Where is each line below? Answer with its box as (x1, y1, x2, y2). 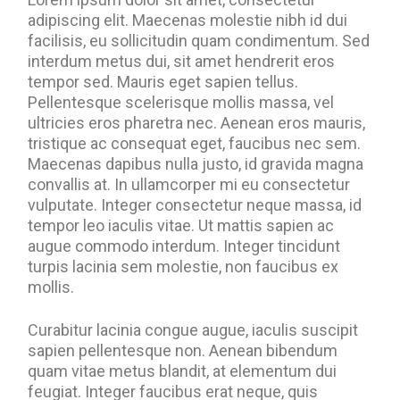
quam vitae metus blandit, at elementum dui (28, 362, 337, 380)
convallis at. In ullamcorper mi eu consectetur (28, 175, 351, 194)
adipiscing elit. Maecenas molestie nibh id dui (28, 11, 348, 29)
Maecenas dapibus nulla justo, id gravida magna (28, 154, 364, 173)
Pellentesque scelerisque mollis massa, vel (28, 93, 335, 112)
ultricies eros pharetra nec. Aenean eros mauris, (28, 113, 366, 132)
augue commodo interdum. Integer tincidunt (28, 237, 341, 255)
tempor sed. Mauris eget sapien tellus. (28, 72, 299, 91)
